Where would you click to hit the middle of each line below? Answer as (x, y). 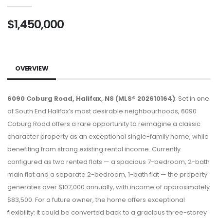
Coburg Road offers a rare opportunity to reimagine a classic (104, 124)
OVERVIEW (32, 68)
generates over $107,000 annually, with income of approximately (109, 187)
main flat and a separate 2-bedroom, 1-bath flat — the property (107, 174)
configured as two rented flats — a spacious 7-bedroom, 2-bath (109, 162)
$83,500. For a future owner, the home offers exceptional (96, 200)
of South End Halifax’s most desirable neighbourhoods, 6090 (102, 111)
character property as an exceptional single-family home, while (108, 136)
